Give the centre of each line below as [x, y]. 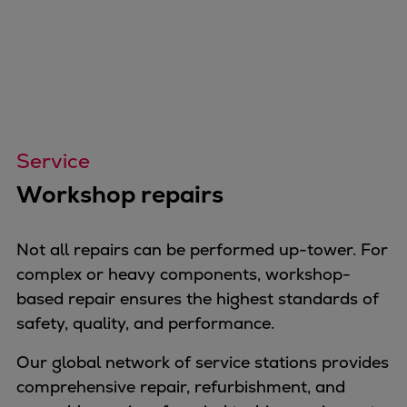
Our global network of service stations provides [203, 362]
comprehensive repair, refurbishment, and [181, 387]
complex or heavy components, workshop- [184, 274]
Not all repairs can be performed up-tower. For [202, 250]
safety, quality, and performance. [148, 323]
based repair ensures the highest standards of [198, 299]
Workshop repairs [120, 195]
